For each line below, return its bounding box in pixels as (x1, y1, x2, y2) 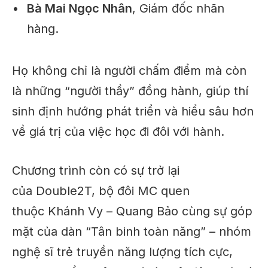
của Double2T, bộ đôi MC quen (12, 183, 190, 198)
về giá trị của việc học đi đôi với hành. (12, 124, 224, 139)
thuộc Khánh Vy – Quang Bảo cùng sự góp (12, 203, 252, 218)
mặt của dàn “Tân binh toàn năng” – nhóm (12, 224, 251, 239)
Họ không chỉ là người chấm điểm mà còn (12, 63, 246, 78)
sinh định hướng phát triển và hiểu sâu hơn (12, 104, 254, 119)
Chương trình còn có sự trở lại (12, 163, 179, 178)
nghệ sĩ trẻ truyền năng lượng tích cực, (12, 244, 233, 259)
